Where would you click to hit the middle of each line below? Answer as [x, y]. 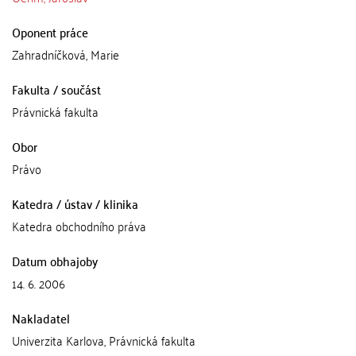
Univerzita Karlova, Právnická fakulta [104, 340]
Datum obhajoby [55, 261]
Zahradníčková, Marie [66, 54]
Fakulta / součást [56, 89]
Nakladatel [41, 318]
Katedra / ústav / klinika [75, 203]
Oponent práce [50, 32]
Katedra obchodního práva [79, 226]
